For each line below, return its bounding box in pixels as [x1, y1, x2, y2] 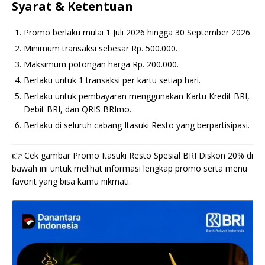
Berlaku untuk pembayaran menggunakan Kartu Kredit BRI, [24, 91, 250, 102]
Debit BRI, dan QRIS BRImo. [24, 104, 131, 115]
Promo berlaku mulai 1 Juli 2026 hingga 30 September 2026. [24, 27, 252, 38]
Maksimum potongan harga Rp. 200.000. [24, 59, 179, 70]
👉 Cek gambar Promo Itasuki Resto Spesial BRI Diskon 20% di [12, 150, 253, 161]
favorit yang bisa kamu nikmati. [12, 176, 131, 187]
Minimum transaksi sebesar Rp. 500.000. [24, 43, 177, 54]
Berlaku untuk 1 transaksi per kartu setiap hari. [24, 75, 201, 86]
